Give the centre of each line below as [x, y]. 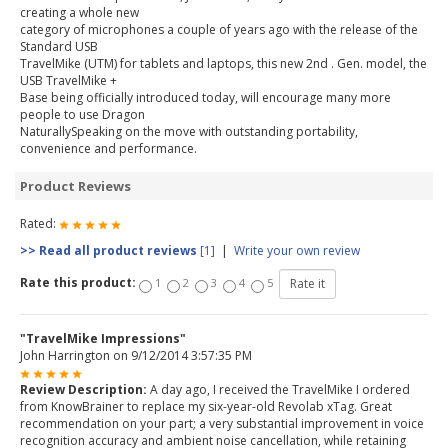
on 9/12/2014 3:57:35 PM [181, 356]
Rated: [39, 224]
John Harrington [65, 356]
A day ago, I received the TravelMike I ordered [278, 390]
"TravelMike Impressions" [103, 339]
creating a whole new [79, 13]
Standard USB [59, 47]
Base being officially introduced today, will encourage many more [205, 98]
